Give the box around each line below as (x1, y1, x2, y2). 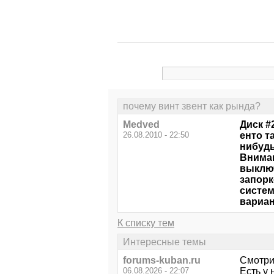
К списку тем (117, 218, 174, 229)
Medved (123, 119, 160, 130)
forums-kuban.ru (123, 254, 201, 265)
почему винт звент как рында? (123, 101, 261, 112)
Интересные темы (123, 236, 206, 247)
